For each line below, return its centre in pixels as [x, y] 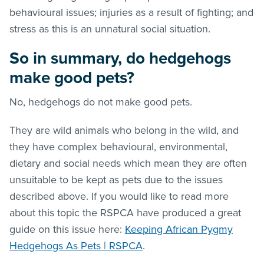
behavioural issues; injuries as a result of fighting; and [131, 12]
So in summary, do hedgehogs [120, 58]
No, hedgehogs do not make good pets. [101, 102]
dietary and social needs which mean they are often [128, 163]
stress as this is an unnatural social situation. [111, 29]
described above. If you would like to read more [119, 196]
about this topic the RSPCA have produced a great [125, 212]
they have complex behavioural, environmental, [118, 146]
